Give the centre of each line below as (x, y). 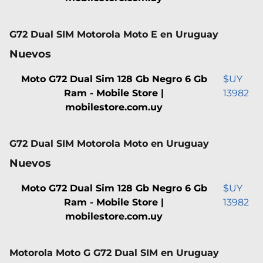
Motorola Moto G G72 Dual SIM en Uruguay (114, 252)
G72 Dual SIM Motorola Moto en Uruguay (109, 143)
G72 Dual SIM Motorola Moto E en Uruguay (114, 34)
